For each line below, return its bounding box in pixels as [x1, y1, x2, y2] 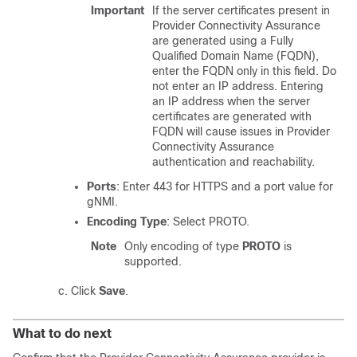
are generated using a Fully [152, 34, 293, 47]
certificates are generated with [152, 110, 312, 123]
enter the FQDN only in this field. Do [152, 65, 336, 77]
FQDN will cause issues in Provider [152, 125, 330, 138]
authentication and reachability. [152, 155, 315, 168]
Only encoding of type [124, 240, 242, 253]
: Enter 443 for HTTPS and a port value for [116, 180, 333, 193]
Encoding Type [87, 215, 167, 228]
